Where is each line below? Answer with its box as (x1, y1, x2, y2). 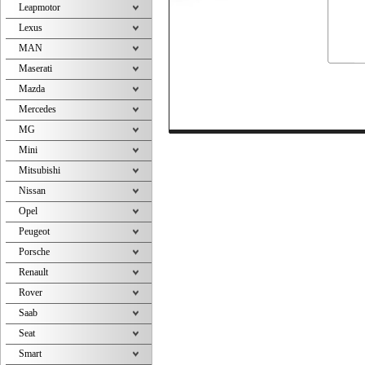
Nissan (19, 185, 46, 196)
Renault (19, 266, 48, 278)
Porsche (19, 246, 50, 257)
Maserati (19, 63, 52, 74)
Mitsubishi (19, 165, 60, 176)
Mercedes (19, 103, 56, 115)
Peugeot (19, 226, 50, 237)
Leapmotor (19, 2, 60, 13)
